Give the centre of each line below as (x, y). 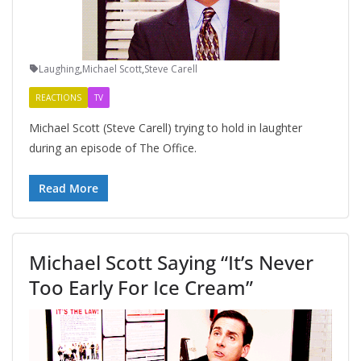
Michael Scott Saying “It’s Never (171, 262)
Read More (68, 188)
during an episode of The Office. (113, 147)
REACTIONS (58, 97)
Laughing (59, 68)
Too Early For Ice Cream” (141, 287)
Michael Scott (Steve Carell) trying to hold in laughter (166, 127)
